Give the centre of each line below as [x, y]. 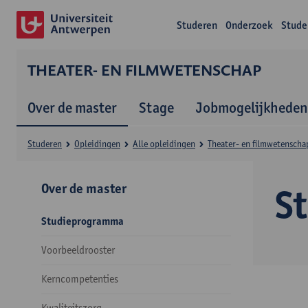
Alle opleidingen [164, 144]
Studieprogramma [82, 221]
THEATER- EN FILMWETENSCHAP [144, 70]
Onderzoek [249, 25]
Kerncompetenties [80, 279]
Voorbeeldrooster [78, 250]
